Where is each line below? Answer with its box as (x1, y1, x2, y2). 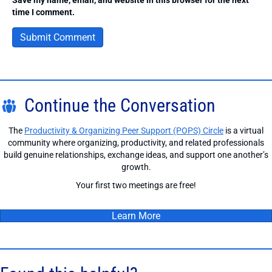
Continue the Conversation (24, 94, 216, 116)
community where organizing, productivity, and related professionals (8, 137, 264, 148)
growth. (121, 161, 151, 172)
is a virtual (223, 125, 263, 135)
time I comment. (12, 7, 75, 17)
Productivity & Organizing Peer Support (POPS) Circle (24, 125, 223, 135)
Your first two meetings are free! (76, 180, 196, 190)
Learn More (112, 209, 160, 222)
